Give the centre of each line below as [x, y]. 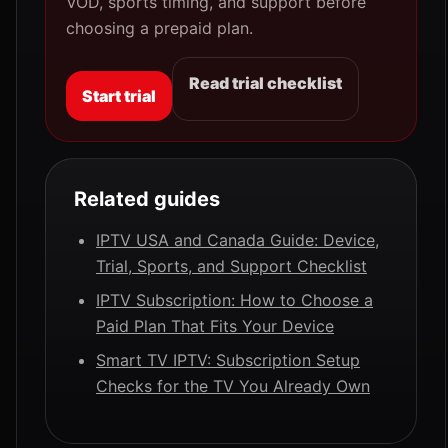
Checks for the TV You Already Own [233, 386]
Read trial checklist [265, 83]
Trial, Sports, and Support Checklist [231, 266]
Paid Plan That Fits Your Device [215, 326]
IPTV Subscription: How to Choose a [234, 300]
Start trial [119, 96]
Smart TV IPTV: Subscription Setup [228, 360]
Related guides [147, 199]
